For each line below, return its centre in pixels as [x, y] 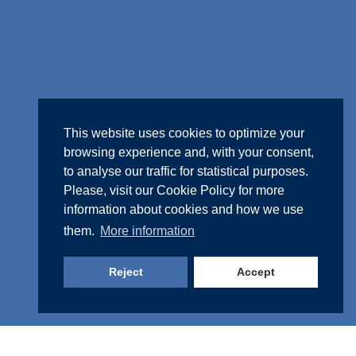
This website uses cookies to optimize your [184, 133]
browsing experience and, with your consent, [189, 153]
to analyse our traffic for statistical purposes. [186, 172]
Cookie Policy [196, 191]
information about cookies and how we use [184, 210]
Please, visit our [110, 191]
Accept [255, 272]
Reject [126, 272]
